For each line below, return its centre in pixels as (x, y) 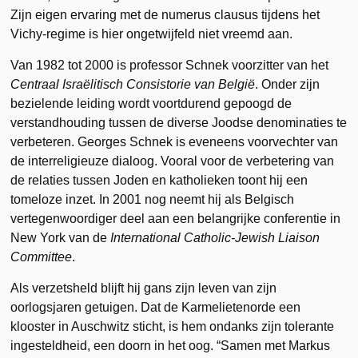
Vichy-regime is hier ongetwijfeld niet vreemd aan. (152, 34)
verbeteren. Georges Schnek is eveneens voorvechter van (175, 141)
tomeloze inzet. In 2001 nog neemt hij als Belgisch (153, 199)
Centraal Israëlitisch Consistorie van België (133, 84)
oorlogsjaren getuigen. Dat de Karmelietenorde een (156, 307)
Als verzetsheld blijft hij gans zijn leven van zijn (144, 288)
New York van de (61, 237)
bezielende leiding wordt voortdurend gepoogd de (151, 103)
